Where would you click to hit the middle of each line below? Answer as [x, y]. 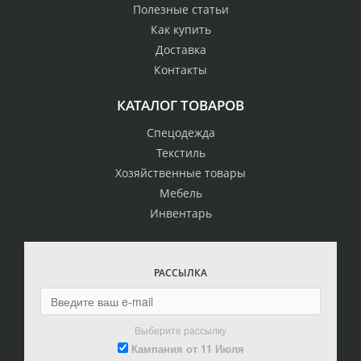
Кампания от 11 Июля [187, 349]
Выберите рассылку [180, 330]
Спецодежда [180, 133]
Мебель [180, 193]
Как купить [180, 30]
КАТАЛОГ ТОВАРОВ [180, 106]
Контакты [180, 70]
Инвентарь [180, 214]
